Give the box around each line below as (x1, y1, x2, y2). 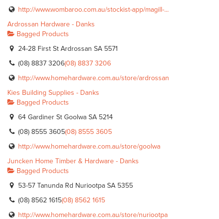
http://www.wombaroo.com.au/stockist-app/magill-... (18, 5, 169, 14)
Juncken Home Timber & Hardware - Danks (7, 157, 139, 165)
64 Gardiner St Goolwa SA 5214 (16, 113, 113, 121)
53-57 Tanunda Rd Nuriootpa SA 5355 (16, 181, 133, 190)
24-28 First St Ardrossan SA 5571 (16, 44, 118, 53)
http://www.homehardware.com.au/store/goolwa (18, 142, 160, 151)
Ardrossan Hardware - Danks (7, 20, 95, 28)
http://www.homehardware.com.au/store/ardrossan (18, 74, 169, 82)
